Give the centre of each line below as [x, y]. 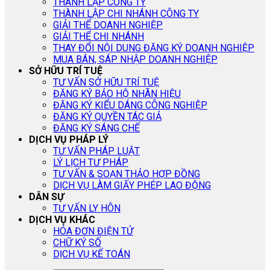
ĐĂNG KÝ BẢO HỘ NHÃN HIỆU [117, 94]
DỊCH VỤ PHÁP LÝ [69, 140]
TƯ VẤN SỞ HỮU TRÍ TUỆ [106, 82]
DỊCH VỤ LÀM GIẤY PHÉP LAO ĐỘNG [132, 185]
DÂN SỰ [46, 197]
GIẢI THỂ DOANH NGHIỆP [108, 25]
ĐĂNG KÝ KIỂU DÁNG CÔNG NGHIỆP [130, 105]
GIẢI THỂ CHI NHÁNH [99, 36]
